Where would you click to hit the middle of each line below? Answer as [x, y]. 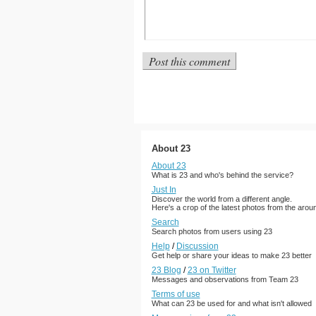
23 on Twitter [212, 270]
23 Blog [166, 270]
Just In [164, 190]
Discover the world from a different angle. [221, 199]
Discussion [197, 246]
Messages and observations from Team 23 [225, 279]
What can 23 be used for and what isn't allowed [231, 303]
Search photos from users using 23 [212, 231]
